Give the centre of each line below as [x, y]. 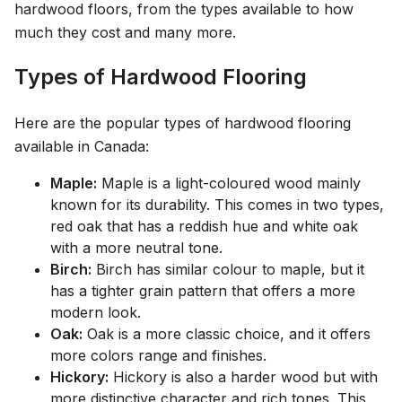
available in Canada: [82, 147]
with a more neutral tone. [136, 248]
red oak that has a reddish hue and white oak [204, 227]
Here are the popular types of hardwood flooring [183, 123]
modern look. [96, 313]
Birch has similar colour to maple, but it [228, 270]
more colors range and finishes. [158, 356]
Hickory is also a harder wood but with [243, 377]
